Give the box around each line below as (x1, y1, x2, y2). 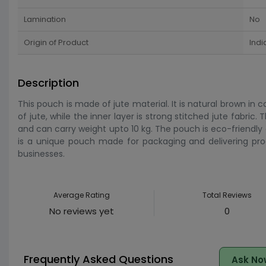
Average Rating (53, 190, 110, 200)
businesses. (18, 148, 65, 160)
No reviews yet (49, 205, 114, 217)
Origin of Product (24, 37, 88, 48)
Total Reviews (202, 190, 252, 200)
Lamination (24, 14, 66, 25)
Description (18, 75, 79, 90)
